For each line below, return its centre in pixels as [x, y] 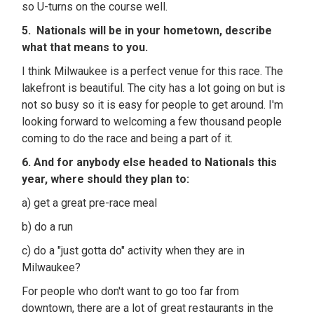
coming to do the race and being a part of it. [128, 138]
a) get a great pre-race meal [90, 203]
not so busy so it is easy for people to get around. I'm [153, 105]
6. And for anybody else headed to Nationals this [150, 162]
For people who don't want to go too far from [131, 291]
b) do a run [48, 227]
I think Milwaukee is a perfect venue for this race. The [153, 71]
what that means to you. [88, 47]
